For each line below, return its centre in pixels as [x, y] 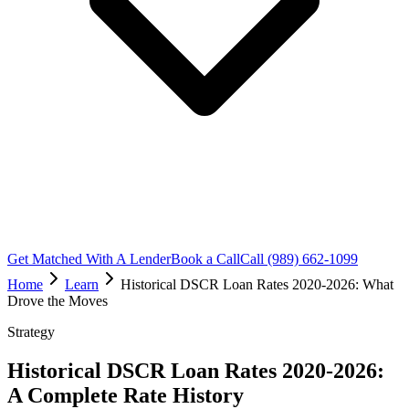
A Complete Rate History [126, 395]
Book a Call [205, 259]
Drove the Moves [58, 301]
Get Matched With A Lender [89, 259]
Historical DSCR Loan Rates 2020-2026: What [257, 284]
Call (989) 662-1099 [299, 259]
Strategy [31, 332]
